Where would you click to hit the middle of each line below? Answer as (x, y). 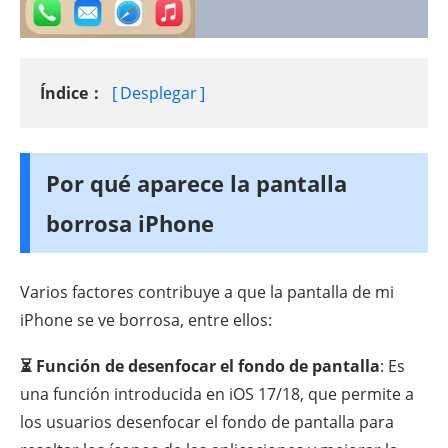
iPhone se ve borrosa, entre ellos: (146, 320)
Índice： (72, 93)
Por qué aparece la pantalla (196, 183)
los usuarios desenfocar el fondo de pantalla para (207, 422)
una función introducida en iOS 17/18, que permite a (217, 394)
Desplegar (158, 93)
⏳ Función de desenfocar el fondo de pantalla (200, 366)
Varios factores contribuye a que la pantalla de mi (207, 292)
